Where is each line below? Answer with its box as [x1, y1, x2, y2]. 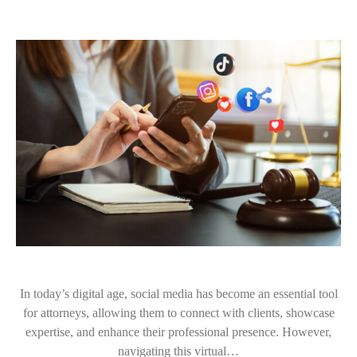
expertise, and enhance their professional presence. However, [25, 325, 331, 339]
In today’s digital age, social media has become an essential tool [19, 287, 338, 301]
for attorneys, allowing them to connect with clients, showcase [22, 306, 335, 320]
